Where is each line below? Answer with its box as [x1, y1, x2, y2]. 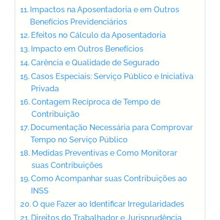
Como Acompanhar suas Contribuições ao [31, 173, 188, 183]
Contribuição [31, 109, 80, 119]
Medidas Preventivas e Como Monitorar [31, 148, 178, 158]
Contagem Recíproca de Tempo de [31, 97, 161, 107]
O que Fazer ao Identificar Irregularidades [32, 199, 185, 209]
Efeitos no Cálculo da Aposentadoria [31, 30, 166, 40]
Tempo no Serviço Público [30, 135, 128, 144]
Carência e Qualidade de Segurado [31, 57, 160, 67]
